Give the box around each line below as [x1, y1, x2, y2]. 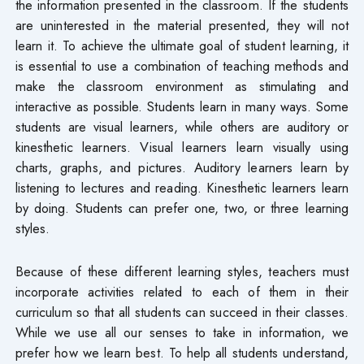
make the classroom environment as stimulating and [15, 76, 349, 96]
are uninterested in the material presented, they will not [15, 15, 349, 35]
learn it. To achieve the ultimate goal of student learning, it [15, 35, 349, 55]
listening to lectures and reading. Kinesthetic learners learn [15, 177, 349, 197]
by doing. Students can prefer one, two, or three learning [15, 197, 349, 218]
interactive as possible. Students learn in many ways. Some [15, 96, 349, 116]
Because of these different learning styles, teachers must [15, 261, 349, 281]
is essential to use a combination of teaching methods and [15, 55, 349, 76]
